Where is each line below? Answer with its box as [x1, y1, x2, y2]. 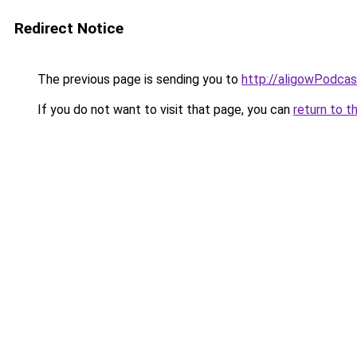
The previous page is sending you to [34, 72, 241, 87]
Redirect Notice [14, 19, 124, 37]
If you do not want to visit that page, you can [34, 102, 293, 117]
